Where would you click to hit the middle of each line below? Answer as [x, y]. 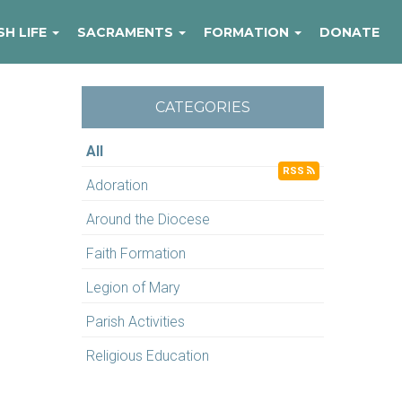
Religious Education [148, 356]
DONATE [350, 32]
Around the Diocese [148, 219]
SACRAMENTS [127, 32]
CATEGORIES [203, 107]
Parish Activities [135, 322]
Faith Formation [136, 253]
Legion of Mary [133, 288]
